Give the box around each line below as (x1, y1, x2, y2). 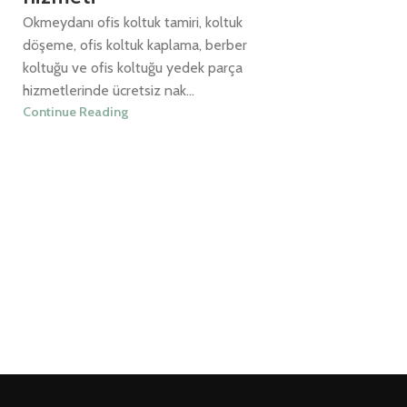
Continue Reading (23, 104, 128, 121)
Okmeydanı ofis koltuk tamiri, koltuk (23, 14, 243, 32)
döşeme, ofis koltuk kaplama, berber (23, 36, 247, 55)
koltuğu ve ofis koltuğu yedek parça (23, 59, 243, 77)
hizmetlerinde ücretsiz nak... (23, 82, 194, 100)
